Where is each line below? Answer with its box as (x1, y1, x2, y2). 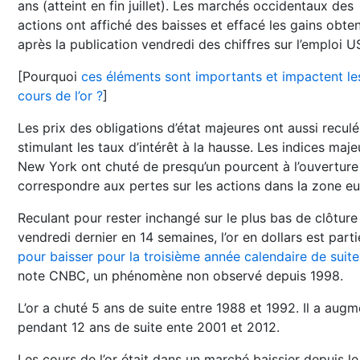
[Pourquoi (18, 68, 81, 84)
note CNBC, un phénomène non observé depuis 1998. (18, 268, 343, 284)
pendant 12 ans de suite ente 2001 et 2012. (18, 319, 280, 335)
